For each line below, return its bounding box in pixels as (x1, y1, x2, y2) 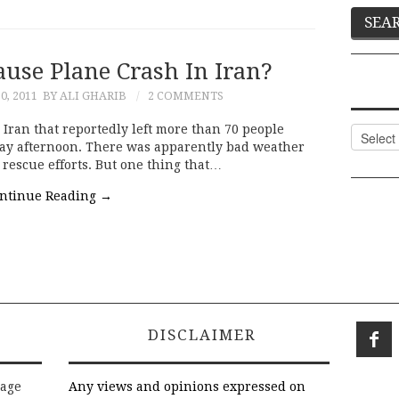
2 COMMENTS (148, 88, 224, 102)
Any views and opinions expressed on (69, 379, 305, 395)
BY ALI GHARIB (43, 88, 126, 102)
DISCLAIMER (142, 326, 256, 345)
